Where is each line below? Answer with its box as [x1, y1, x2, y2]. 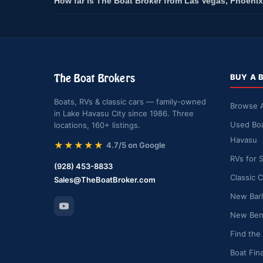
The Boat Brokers [54, 70, 135, 86]
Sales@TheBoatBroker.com [54, 174, 156, 184]
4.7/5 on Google [106, 140, 166, 150]
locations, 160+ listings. [54, 120, 140, 130]
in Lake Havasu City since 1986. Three [54, 108, 194, 118]
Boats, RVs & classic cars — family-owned [54, 96, 206, 106]
